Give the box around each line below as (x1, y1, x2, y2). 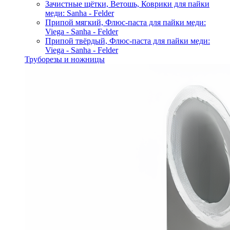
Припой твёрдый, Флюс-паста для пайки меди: (45, 36, 210, 45)
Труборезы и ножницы (25, 55, 105, 64)
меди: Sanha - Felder (45, 9, 114, 17)
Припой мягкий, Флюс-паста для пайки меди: (45, 18, 206, 27)
